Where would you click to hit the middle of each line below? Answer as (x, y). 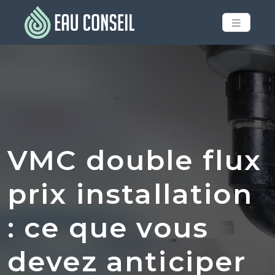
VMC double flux (135, 160)
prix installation (130, 193)
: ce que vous (108, 227)
